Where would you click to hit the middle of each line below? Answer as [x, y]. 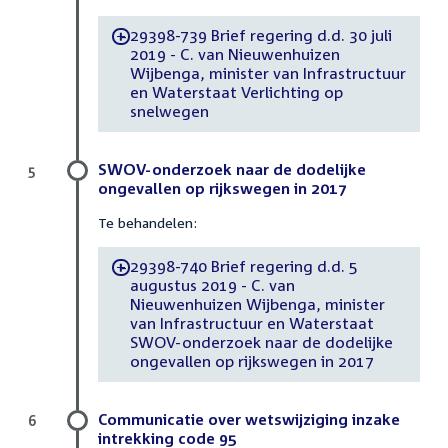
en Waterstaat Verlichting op [236, 92]
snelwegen [169, 111]
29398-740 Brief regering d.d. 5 [244, 266]
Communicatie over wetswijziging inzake [249, 418]
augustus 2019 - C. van [212, 285]
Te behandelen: [147, 222]
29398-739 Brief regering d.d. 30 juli [261, 35]
